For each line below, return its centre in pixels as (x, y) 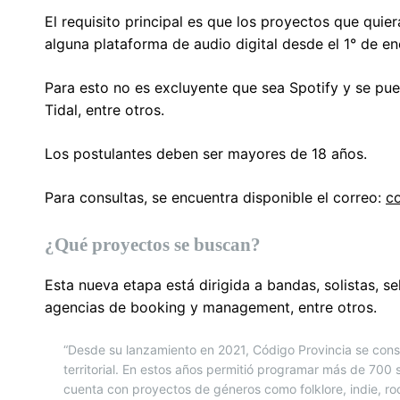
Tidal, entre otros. (104, 109)
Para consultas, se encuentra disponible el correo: (215, 197)
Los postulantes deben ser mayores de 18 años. (206, 153)
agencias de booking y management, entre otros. (211, 307)
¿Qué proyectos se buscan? (153, 244)
